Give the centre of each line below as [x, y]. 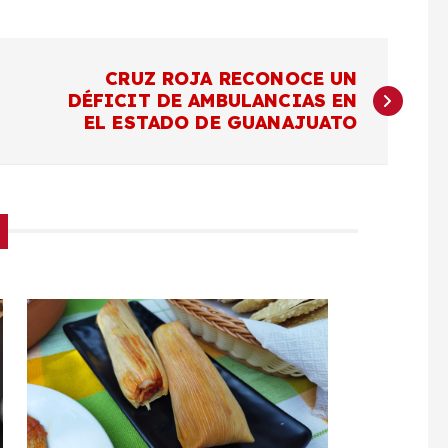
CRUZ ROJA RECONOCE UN [231, 78]
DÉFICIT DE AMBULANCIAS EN [212, 100]
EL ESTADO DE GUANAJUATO [220, 122]
